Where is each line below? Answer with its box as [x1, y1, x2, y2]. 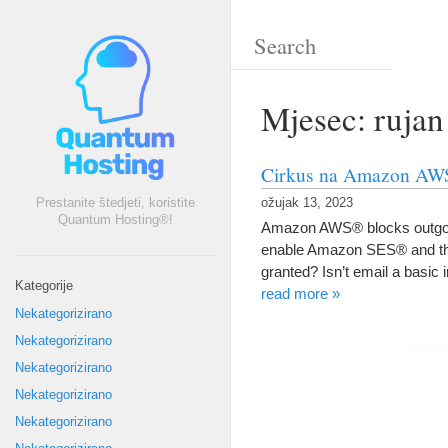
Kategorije [15, 279, 73, 293]
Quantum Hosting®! [57, 213, 173, 227]
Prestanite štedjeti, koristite [35, 196, 195, 210]
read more [261, 285, 328, 302]
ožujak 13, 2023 [261, 196, 353, 210]
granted [261, 263, 310, 280]
